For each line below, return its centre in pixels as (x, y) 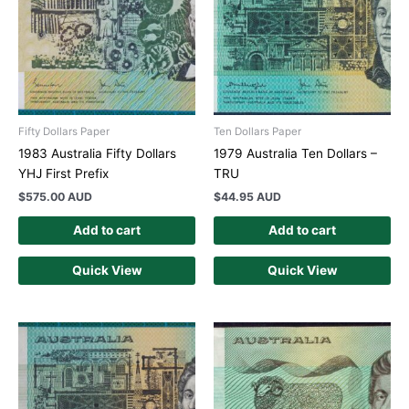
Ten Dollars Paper (257, 131)
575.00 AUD (59, 197)
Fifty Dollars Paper (64, 131)
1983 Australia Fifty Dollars (97, 154)
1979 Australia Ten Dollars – (295, 154)
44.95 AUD (251, 197)
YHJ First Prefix (63, 174)
